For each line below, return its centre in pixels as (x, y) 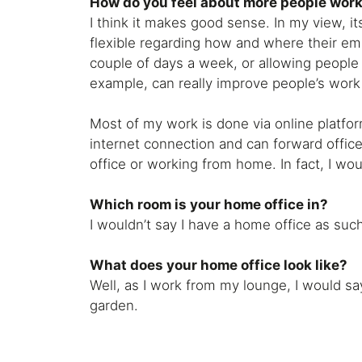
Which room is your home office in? (209, 205)
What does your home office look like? (219, 265)
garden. (114, 306)
